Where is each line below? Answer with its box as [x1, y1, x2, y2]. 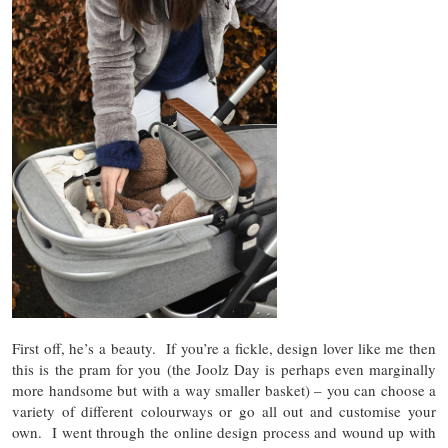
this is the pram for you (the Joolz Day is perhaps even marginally [12, 358, 436, 379]
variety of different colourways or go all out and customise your [12, 400, 436, 421]
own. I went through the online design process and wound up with [12, 421, 436, 442]
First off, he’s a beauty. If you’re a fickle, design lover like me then [12, 337, 436, 358]
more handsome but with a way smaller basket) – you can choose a [12, 379, 436, 400]
